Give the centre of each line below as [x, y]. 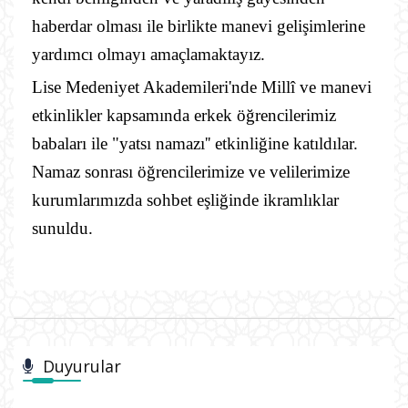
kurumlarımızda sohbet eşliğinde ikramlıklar [185, 199]
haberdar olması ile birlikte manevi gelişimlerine [199, 25]
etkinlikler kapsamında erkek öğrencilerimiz [184, 115]
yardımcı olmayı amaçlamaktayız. [148, 54]
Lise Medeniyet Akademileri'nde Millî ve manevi [202, 87]
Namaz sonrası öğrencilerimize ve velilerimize [191, 171]
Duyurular [82, 366]
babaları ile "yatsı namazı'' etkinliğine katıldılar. [195, 143]
